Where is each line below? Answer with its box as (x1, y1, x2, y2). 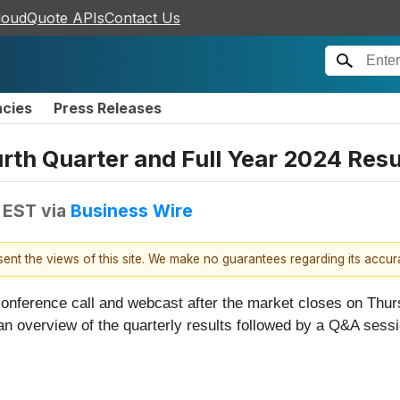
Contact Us (104, 9, 180, 27)
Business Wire (71, 199, 193, 221)
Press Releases (54, 99, 162, 117)
